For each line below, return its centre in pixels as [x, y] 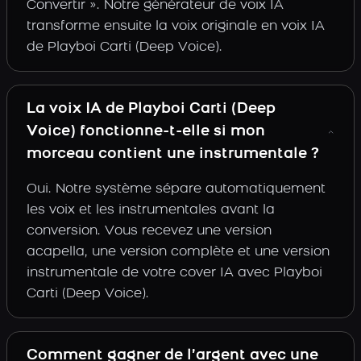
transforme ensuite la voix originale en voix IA [176, 27]
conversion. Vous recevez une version [149, 231]
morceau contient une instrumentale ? [173, 154]
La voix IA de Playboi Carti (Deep [151, 109]
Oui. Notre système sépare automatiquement [176, 189]
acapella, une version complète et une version [178, 252]
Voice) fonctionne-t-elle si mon [146, 132]
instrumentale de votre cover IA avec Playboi [174, 273]
